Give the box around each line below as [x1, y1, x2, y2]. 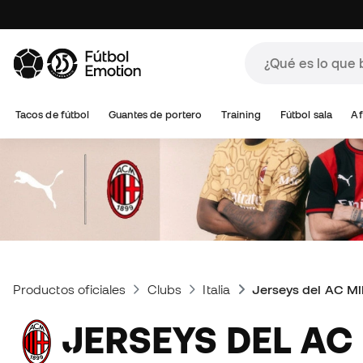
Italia [203, 282, 231, 297]
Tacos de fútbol [15, 109, 90, 121]
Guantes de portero [108, 109, 203, 121]
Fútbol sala [280, 109, 332, 121]
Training [220, 109, 262, 121]
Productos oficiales [13, 282, 126, 297]
